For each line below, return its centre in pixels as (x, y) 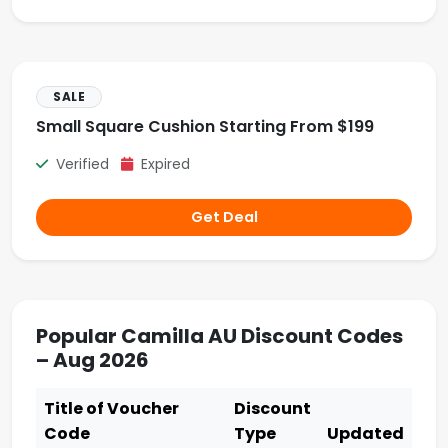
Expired (163, 164)
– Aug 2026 (92, 360)
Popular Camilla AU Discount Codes (219, 336)
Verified (86, 164)
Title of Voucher (111, 408)
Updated (365, 433)
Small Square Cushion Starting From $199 (205, 126)
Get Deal (224, 217)
